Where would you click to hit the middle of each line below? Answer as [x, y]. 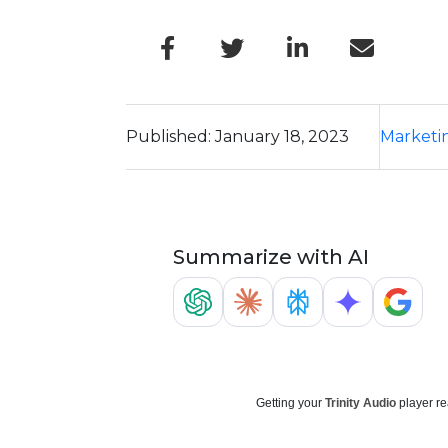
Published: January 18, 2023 [237, 136]
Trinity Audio [360, 403]
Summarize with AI [270, 257]
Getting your [290, 403]
